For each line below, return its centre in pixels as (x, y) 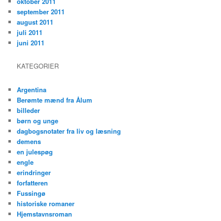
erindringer (34, 172)
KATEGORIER (38, 66)
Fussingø (31, 193)
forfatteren (33, 183)
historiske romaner (46, 203)
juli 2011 (30, 33)
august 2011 (35, 22)
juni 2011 (31, 43)
